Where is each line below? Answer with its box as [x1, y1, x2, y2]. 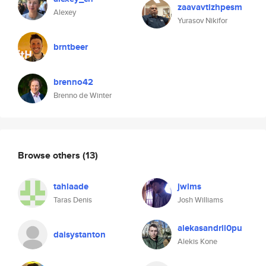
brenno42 [53, 75, 93, 88]
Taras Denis [53, 194, 92, 205]
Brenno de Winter [53, 90, 112, 101]
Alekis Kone [178, 236, 217, 247]
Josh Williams [178, 194, 223, 205]
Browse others [18, 148, 83, 162]
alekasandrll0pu [178, 221, 242, 235]
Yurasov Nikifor [178, 15, 227, 26]
